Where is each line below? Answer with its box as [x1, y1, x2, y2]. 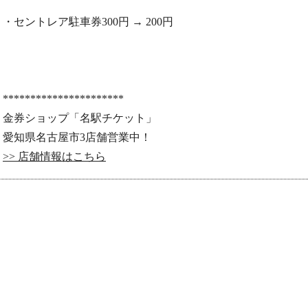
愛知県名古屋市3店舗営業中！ [3, 131, 151, 143]
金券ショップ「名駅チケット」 [3, 112, 157, 124]
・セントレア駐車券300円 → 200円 [3, 16, 173, 27]
